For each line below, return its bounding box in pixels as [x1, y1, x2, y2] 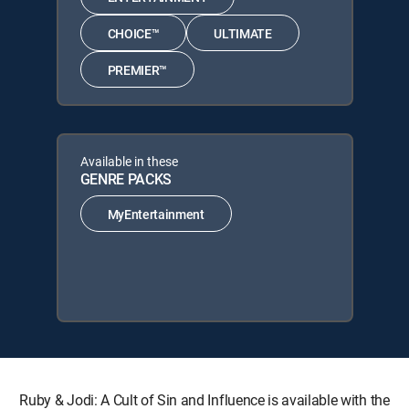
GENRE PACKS [79, 169, 172, 189]
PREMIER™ [107, 60, 167, 79]
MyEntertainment [107, 204, 204, 223]
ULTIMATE [214, 24, 272, 42]
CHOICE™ [107, 24, 160, 42]
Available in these [79, 152, 178, 170]
